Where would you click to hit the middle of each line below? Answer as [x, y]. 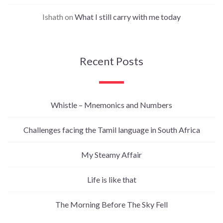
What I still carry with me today [128, 16]
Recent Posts [111, 61]
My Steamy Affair [111, 154]
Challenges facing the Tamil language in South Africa [111, 129]
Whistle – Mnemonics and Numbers [111, 105]
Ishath [53, 16]
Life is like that [111, 179]
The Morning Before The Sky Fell [111, 204]
